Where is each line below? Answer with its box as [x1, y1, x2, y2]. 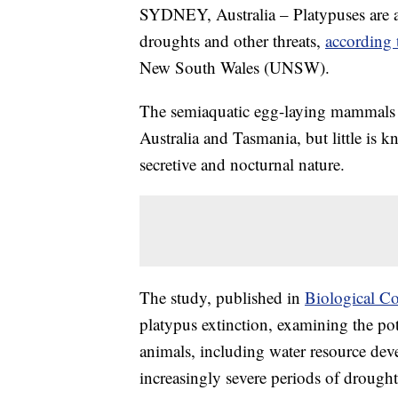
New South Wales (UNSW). [139, 56, 330, 79]
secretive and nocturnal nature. [139, 153, 345, 176]
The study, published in [139, 286, 305, 309]
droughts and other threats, [139, 29, 325, 52]
